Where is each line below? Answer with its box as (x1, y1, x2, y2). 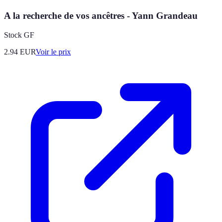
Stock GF (4, 30, 34, 39)
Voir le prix (36, 47, 71, 56)
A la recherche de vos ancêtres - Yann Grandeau (4, 10, 198, 21)
